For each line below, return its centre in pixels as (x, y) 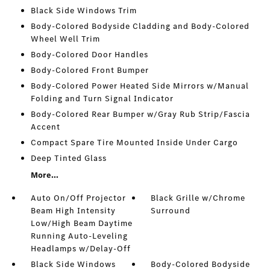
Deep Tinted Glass (68, 159)
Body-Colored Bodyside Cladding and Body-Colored (140, 27)
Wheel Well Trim (65, 39)
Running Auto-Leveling (79, 236)
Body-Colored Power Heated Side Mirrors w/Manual (140, 86)
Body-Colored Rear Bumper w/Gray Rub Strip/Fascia (140, 115)
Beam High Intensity (73, 211)
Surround (171, 211)
